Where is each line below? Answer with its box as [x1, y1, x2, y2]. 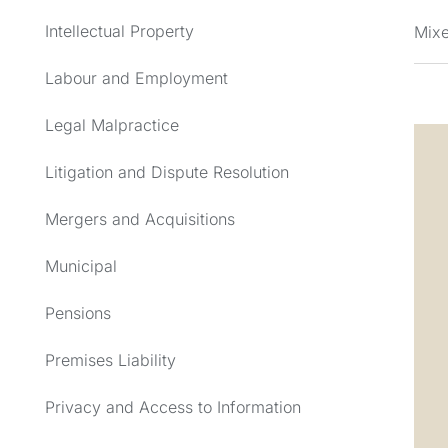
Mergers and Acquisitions [45, 208, 235, 229]
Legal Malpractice [45, 114, 179, 135]
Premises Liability [45, 349, 176, 370]
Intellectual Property [45, 20, 194, 41]
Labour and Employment [45, 67, 228, 88]
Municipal [45, 255, 117, 276]
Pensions [45, 302, 111, 323]
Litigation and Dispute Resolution [45, 161, 289, 182]
